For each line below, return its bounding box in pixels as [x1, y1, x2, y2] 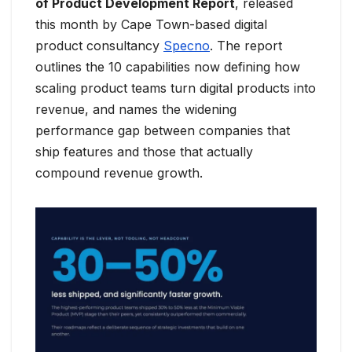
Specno [163, 38, 210, 54]
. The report [210, 38, 282, 54]
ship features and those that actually [35, 144, 253, 160]
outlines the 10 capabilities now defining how [35, 59, 300, 75]
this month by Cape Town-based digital [35, 16, 267, 33]
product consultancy [35, 38, 163, 54]
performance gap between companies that [35, 123, 290, 139]
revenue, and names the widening [35, 101, 236, 118]
